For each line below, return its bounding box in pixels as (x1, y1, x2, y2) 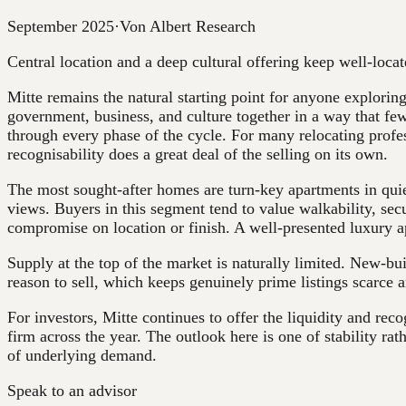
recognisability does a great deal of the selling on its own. (7, 145, 388, 164)
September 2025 (7, 17, 114, 36)
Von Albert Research (120, 17, 256, 36)
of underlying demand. (7, 346, 157, 365)
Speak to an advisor (7, 382, 137, 401)
